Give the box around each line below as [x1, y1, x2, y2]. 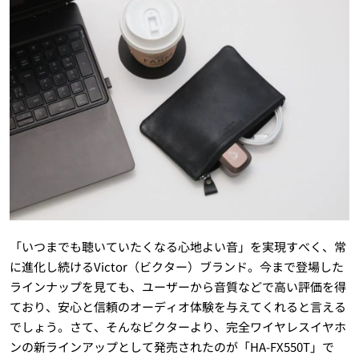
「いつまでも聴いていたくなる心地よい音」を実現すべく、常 [9, 238, 346, 256]
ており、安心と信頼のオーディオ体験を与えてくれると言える [9, 298, 346, 316]
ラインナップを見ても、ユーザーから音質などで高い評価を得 [9, 278, 346, 296]
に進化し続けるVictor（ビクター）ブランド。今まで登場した [9, 258, 344, 276]
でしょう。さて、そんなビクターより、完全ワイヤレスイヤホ [9, 318, 346, 336]
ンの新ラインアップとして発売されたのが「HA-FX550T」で [9, 338, 334, 356]
